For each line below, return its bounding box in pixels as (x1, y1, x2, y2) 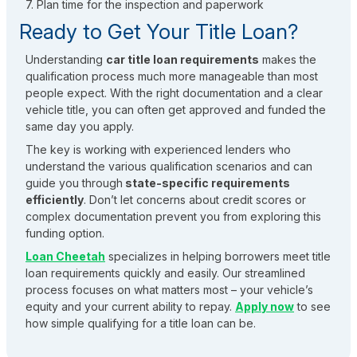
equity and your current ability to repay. (25, 300, 235, 314)
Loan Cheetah (25, 249, 105, 264)
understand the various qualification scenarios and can (25, 159, 312, 174)
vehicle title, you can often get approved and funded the (25, 103, 326, 117)
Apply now (235, 300, 294, 314)
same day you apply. (25, 120, 134, 134)
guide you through (25, 176, 123, 190)
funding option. (25, 226, 104, 241)
